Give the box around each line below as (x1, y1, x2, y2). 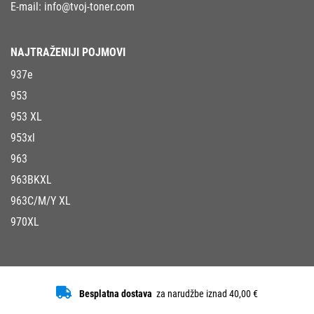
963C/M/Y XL (11, 194, 71, 208)
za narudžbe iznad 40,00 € (154, 288, 258, 301)
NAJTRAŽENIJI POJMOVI (11, 46, 125, 60)
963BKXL (11, 173, 52, 187)
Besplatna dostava (79, 288, 154, 301)
